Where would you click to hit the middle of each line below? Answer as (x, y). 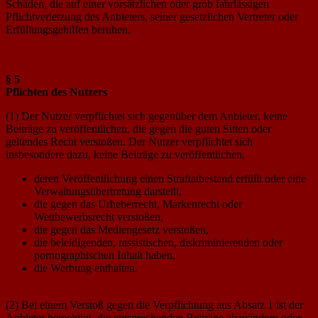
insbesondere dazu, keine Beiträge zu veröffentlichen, (125, 154)
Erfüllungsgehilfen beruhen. (68, 29)
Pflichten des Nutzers (56, 92)
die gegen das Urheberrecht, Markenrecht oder (138, 204)
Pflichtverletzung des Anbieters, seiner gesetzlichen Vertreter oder (152, 16)
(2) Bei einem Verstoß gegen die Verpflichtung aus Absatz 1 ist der (154, 305)
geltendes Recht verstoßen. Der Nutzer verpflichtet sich (129, 141)
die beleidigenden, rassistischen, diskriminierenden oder (158, 242)
